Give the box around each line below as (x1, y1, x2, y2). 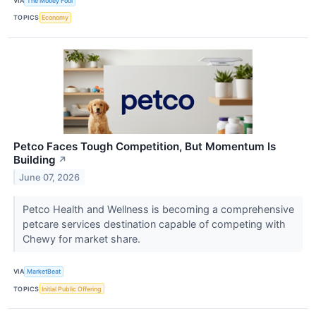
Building (13, 152, 56, 166)
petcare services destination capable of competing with (22, 217, 286, 230)
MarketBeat (27, 267, 61, 276)
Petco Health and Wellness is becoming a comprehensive (22, 202, 294, 215)
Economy (42, 13, 69, 22)
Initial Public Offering (42, 284, 102, 293)
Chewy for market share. (22, 232, 143, 245)
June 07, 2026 (19, 171, 80, 183)
